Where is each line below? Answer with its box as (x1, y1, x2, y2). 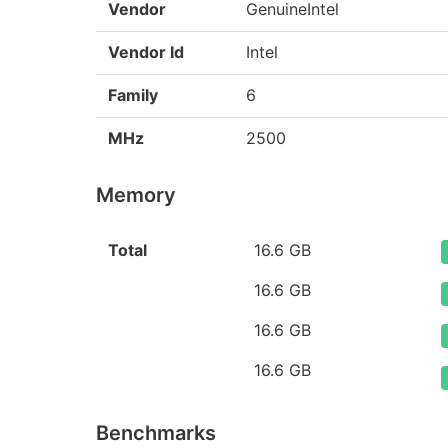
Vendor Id (108, 42, 184, 62)
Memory (96, 183, 176, 207)
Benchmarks (96, 421, 216, 445)
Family (108, 85, 158, 105)
